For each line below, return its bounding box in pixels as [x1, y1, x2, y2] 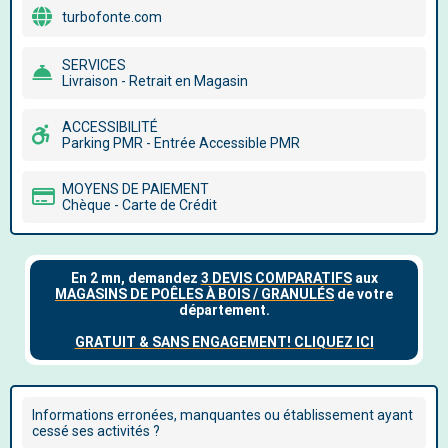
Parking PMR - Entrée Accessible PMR [62, 135, 300, 151]
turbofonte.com [62, 9, 162, 25]
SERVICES [62, 57, 126, 73]
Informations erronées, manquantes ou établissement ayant [32, 407, 413, 423]
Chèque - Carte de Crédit [62, 197, 217, 213]
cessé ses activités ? [32, 423, 160, 439]
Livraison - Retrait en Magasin [62, 73, 248, 89]
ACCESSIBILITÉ [62, 119, 158, 135]
